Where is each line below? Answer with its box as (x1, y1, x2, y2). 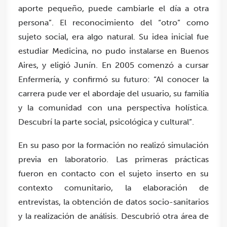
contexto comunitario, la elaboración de (18, 183, 209, 193)
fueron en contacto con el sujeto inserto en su (18, 169, 209, 178)
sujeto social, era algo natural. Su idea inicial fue (18, 32, 209, 42)
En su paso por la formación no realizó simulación (18, 140, 209, 150)
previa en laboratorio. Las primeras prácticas (18, 155, 209, 164)
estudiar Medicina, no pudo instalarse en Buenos (18, 46, 209, 56)
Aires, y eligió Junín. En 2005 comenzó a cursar (18, 60, 209, 70)
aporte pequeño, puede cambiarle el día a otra (18, 4, 209, 13)
